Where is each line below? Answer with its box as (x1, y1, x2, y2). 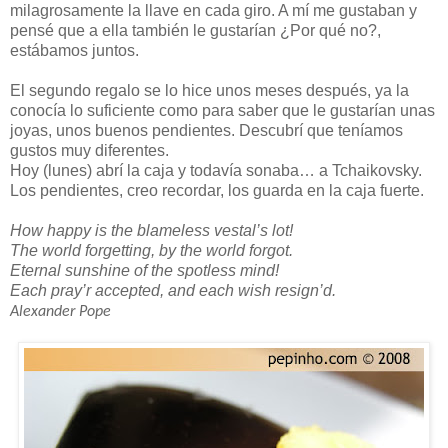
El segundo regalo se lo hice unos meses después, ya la (10, 81, 409, 99)
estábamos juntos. (10, 41, 139, 59)
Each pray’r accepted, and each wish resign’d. (10, 281, 336, 299)
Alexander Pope (10, 303, 111, 320)
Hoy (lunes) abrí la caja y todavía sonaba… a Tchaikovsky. (10, 161, 422, 179)
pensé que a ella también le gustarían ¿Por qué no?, (10, 21, 381, 39)
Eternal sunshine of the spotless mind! (10, 261, 279, 279)
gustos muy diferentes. (10, 141, 169, 159)
